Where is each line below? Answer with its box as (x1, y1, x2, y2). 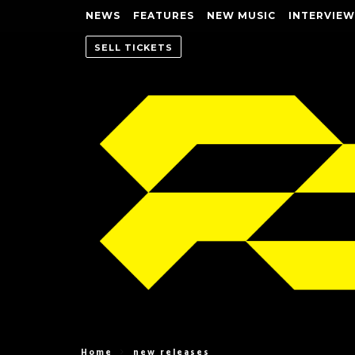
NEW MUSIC (207, 10, 276, 21)
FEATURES (133, 10, 194, 21)
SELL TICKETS (94, 42, 173, 53)
